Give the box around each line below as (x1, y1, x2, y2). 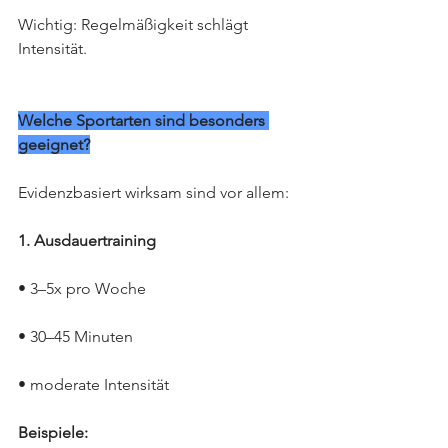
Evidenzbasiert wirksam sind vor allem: (18, 183, 289, 202)
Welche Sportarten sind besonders (18, 111, 269, 130)
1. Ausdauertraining (18, 231, 156, 250)
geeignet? (18, 135, 90, 154)
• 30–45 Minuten (18, 327, 133, 346)
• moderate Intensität (18, 375, 169, 394)
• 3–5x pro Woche (18, 279, 146, 298)
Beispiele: (18, 423, 88, 442)
